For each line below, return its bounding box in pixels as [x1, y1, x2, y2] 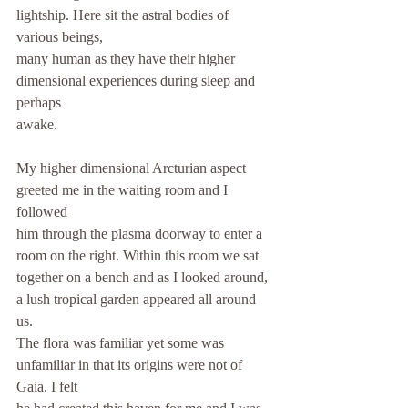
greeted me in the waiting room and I [16, 182, 231, 198]
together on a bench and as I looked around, [16, 270, 271, 285]
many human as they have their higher [16, 51, 239, 66]
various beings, [16, 29, 103, 45]
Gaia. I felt [16, 379, 77, 394]
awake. [16, 117, 57, 132]
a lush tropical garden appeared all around [16, 291, 260, 307]
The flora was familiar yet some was [16, 335, 228, 351]
